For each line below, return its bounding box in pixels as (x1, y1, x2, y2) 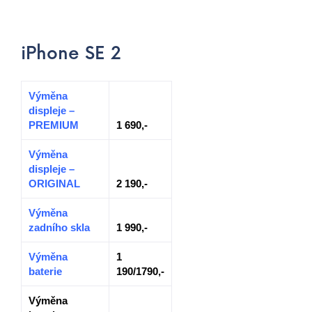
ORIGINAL (29, 178, 80, 189)
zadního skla (29, 221, 90, 233)
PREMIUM (29, 119, 79, 131)
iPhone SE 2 (21, 43, 121, 65)
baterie (29, 265, 62, 277)
